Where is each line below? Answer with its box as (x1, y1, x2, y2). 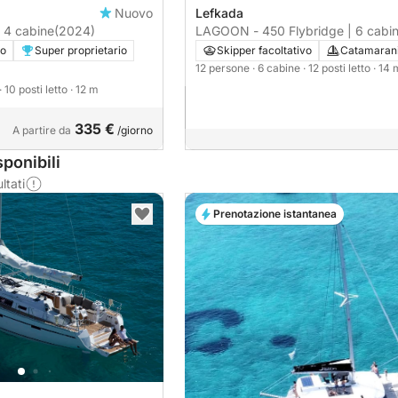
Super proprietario (35, 44, 127, 58)
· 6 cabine (252, 61, 303, 76)
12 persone (195, 61, 252, 76)
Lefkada (195, 5, 243, 21)
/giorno (115, 123, 153, 138)
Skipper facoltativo (217, 44, 312, 58)
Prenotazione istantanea (213, 207, 337, 221)
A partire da (12, 123, 71, 138)
